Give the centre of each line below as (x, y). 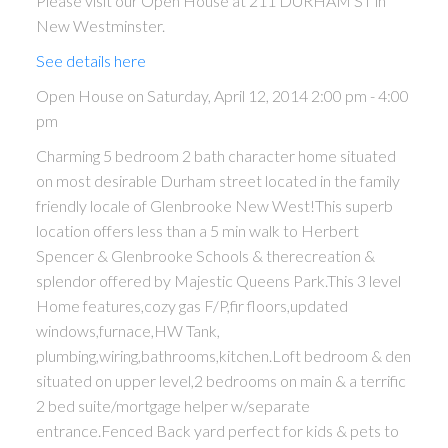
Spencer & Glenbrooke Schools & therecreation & (205, 255)
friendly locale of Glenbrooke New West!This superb (214, 205)
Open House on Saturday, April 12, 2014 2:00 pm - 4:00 (222, 95)
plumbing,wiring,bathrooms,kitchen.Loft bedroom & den (223, 355)
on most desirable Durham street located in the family (217, 180)
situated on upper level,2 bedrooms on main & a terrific (220, 380)
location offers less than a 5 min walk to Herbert (197, 230)
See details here (90, 60)
